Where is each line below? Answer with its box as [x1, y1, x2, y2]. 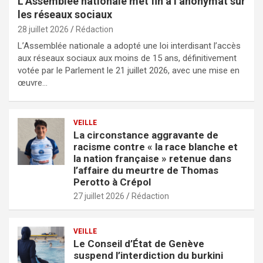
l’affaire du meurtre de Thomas [73, 164, 218, 176]
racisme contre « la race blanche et [73, 140, 238, 153]
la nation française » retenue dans [73, 152, 231, 164]
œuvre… [18, 77, 48, 88]
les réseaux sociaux [18, 8, 112, 21]
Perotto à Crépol [73, 176, 151, 188]
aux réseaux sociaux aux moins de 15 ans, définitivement [18, 52, 237, 63]
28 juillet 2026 [18, 24, 69, 34]
